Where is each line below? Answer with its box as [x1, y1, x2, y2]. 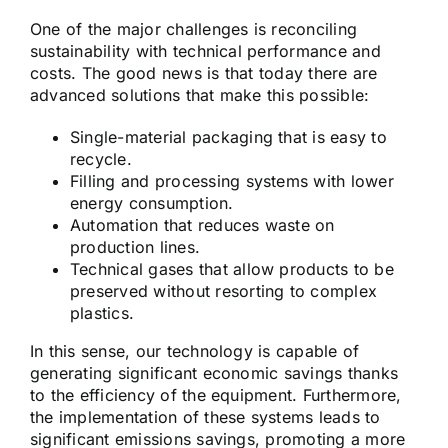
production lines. [70, 236, 201, 257]
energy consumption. [70, 192, 234, 213]
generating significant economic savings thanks [30, 362, 399, 383]
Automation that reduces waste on [70, 214, 335, 235]
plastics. [70, 302, 135, 323]
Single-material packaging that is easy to [70, 126, 387, 147]
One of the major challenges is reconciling [30, 18, 358, 39]
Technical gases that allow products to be [70, 258, 394, 279]
